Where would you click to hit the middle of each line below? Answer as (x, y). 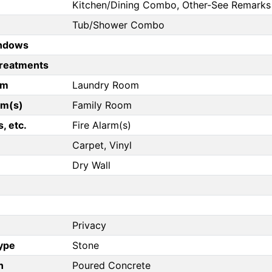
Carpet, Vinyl (102, 145)
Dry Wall (91, 165)
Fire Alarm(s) (102, 125)
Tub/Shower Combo (118, 25)
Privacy (89, 226)
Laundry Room (106, 85)
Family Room (102, 105)
